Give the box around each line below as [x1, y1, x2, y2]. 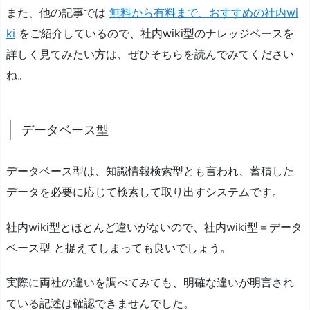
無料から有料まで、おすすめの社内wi [109, 5, 298, 19]
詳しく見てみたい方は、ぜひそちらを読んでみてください [6, 46, 294, 61]
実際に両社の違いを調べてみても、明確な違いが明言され [6, 275, 294, 290]
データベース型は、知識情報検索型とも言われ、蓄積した [6, 163, 294, 178]
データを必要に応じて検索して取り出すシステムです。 [6, 184, 283, 199]
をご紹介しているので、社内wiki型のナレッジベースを [15, 26, 294, 40]
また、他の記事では [6, 5, 109, 19]
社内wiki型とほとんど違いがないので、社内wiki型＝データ [6, 219, 302, 234]
